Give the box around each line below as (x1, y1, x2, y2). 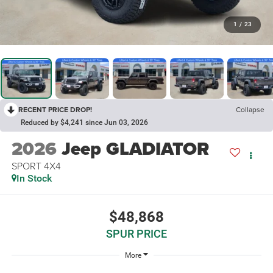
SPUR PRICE (106, 227, 167, 240)
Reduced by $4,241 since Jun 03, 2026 (21, 118, 148, 127)
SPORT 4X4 (11, 159, 61, 173)
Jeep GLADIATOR (61, 135, 209, 163)
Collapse (236, 104, 264, 115)
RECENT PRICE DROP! (18, 104, 92, 115)
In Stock (16, 172, 52, 185)
